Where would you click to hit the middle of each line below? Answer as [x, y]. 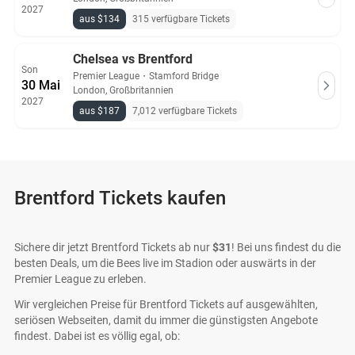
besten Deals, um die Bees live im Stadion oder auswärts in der [165, 263]
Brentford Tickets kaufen [120, 198]
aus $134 [99, 19]
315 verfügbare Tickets [181, 19]
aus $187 [99, 111]
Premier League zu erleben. [80, 279]
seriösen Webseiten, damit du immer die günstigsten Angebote [166, 320]
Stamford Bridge [184, 76]
